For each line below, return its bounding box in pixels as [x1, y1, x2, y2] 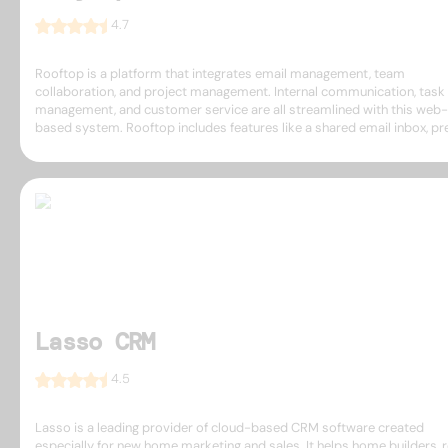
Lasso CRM [35, 325, 155, 357]
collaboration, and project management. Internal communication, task [35, 82, 445, 100]
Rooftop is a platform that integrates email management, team [35, 64, 405, 82]
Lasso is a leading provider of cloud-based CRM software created [35, 418, 424, 436]
